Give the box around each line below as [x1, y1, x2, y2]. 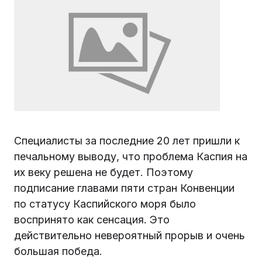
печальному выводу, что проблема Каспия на [14, 150, 247, 163]
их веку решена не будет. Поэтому [14, 166, 193, 179]
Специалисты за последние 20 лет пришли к [14, 135, 240, 147]
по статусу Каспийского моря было [14, 198, 196, 211]
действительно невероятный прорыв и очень [14, 229, 245, 242]
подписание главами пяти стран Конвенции [14, 182, 235, 195]
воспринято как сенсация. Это [14, 213, 170, 226]
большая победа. [14, 245, 102, 258]
